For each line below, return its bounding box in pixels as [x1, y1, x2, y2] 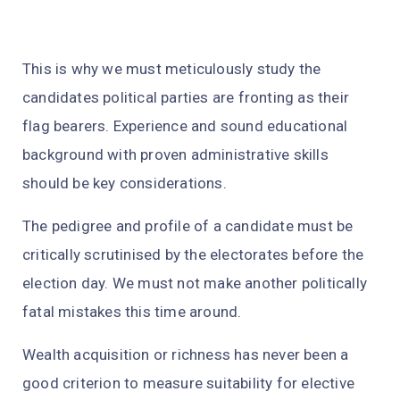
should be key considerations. [22, 174, 230, 193]
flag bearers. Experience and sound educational [22, 117, 348, 136]
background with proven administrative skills [22, 146, 329, 164]
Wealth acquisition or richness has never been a [22, 346, 349, 364]
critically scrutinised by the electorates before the [22, 246, 364, 264]
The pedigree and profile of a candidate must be [22, 217, 354, 236]
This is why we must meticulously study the [22, 60, 321, 79]
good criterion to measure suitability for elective [22, 374, 355, 393]
